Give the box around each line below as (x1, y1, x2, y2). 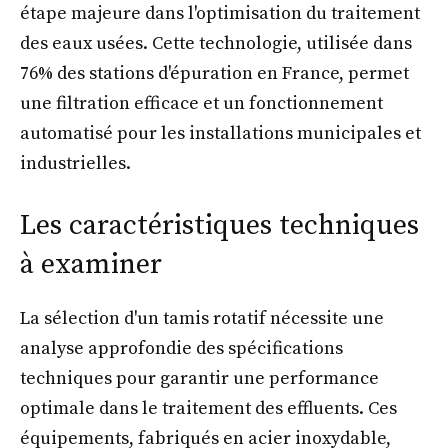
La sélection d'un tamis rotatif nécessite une (20, 306, 384, 330)
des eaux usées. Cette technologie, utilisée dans (20, 31, 412, 55)
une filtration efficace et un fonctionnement (20, 91, 383, 115)
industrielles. (20, 151, 131, 175)
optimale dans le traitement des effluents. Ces (20, 396, 397, 420)
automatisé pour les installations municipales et (20, 121, 421, 145)
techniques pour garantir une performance (20, 366, 379, 390)
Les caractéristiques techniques (20, 207, 419, 243)
